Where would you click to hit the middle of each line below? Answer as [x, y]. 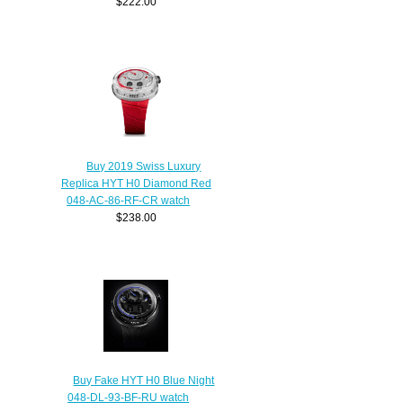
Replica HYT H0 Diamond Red [136, 183]
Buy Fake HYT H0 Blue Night [144, 381]
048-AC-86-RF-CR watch [129, 200]
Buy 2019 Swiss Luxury [144, 166]
